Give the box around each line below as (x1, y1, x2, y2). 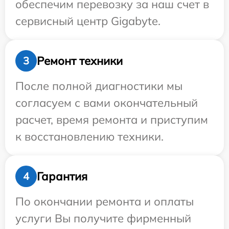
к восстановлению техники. (15, 129, 164, 144)
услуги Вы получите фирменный (15, 211, 191, 226)
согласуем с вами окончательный (15, 96, 198, 110)
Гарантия (37, 169, 87, 184)
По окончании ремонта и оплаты (15, 194, 194, 209)
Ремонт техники (37, 53, 123, 68)
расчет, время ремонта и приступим (15, 112, 208, 127)
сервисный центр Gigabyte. (15, 14, 161, 29)
